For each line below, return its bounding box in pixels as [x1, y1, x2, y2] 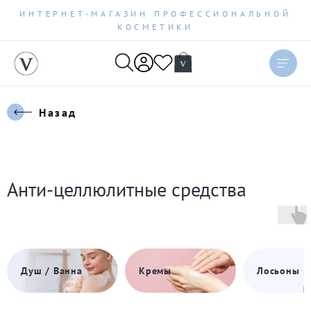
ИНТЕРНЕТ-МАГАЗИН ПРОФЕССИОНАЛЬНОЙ [19, 8, 292, 19]
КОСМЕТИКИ [117, 22, 194, 32]
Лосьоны [257, 264, 300, 277]
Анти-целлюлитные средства [7, 176, 246, 202]
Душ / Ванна [21, 264, 83, 277]
